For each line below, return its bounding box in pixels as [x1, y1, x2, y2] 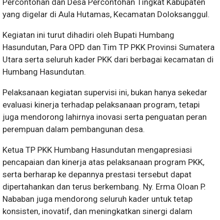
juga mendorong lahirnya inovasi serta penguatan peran [2, 111, 207, 122]
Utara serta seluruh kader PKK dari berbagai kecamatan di [2, 54, 214, 64]
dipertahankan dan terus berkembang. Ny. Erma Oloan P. [2, 181, 206, 192]
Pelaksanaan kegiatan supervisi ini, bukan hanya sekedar [2, 87, 207, 97]
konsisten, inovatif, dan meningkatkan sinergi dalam [2, 206, 192, 216]
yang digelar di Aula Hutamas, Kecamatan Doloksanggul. [2, 9, 210, 19]
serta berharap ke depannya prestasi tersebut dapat [2, 169, 192, 179]
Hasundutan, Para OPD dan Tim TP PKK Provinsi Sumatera [2, 42, 215, 52]
